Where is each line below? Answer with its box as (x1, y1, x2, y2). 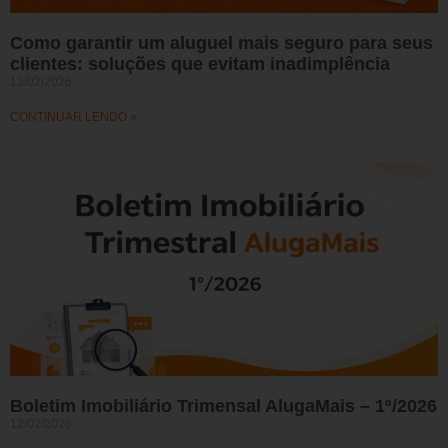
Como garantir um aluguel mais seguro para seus (10, 33, 433, 53)
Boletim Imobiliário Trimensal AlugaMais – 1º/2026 (10, 396, 437, 416)
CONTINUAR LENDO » (10, 110, 137, 124)
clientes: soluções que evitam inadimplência (10, 54, 390, 74)
